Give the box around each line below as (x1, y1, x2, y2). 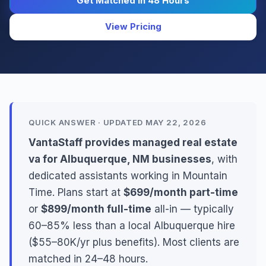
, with (211, 153, 237, 165)
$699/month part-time (123, 186, 238, 198)
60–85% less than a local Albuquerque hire (28, 220, 235, 232)
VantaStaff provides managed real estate (28, 137, 237, 148)
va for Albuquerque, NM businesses (28, 153, 211, 165)
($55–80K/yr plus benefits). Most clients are (28, 236, 239, 248)
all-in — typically (151, 203, 234, 215)
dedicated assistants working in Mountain (28, 170, 227, 182)
